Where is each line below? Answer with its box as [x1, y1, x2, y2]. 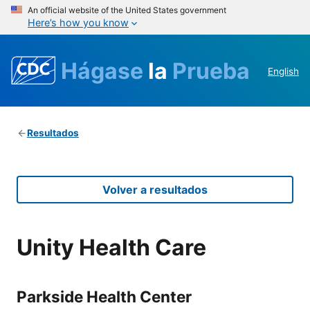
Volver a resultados [102, 183, 208, 197]
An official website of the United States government [28, 5, 226, 15]
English [268, 66, 299, 77]
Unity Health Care [17, 233, 206, 261]
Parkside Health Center [17, 286, 192, 306]
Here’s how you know [28, 17, 129, 28]
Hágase [61, 57, 148, 84]
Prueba [172, 57, 250, 84]
